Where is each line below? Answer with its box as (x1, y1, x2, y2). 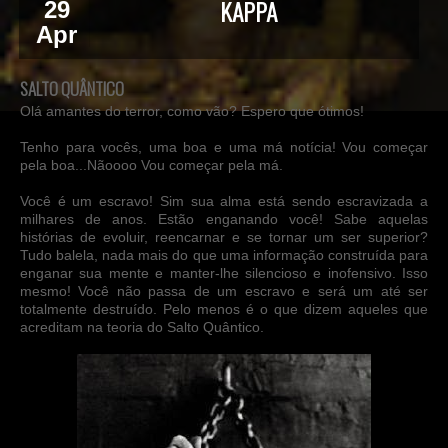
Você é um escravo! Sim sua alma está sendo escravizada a (20, 193, 428, 209)
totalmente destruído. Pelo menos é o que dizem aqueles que (20, 301, 428, 317)
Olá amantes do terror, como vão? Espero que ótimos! (20, 103, 364, 119)
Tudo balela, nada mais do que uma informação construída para (20, 247, 428, 263)
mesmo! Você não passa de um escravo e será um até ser (20, 283, 428, 299)
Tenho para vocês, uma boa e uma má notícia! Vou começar (20, 139, 428, 155)
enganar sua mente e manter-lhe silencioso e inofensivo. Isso (20, 265, 428, 281)
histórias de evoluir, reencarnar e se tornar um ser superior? (20, 229, 428, 245)
